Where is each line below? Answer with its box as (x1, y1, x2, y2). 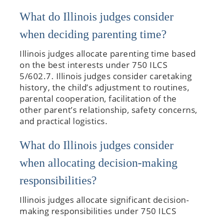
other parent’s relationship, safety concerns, (20, 104, 197, 115)
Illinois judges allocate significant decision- (20, 194, 189, 205)
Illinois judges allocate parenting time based (20, 47, 196, 59)
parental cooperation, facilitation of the (20, 92, 177, 104)
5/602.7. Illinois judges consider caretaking (20, 70, 192, 82)
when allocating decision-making (20, 156, 177, 169)
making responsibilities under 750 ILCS (20, 205, 176, 217)
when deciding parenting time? (20, 27, 167, 41)
